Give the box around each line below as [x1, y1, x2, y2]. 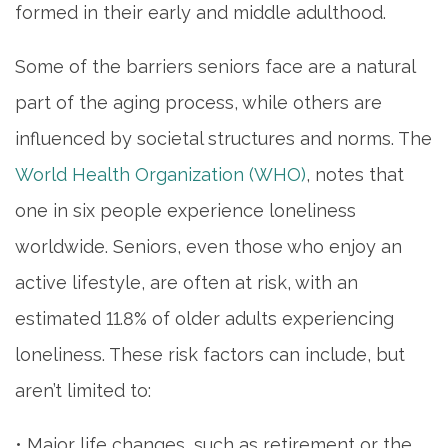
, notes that [306, 164, 404, 186]
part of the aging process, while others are [15, 92, 382, 114]
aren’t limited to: [15, 380, 151, 402]
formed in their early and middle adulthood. [15, 2, 386, 24]
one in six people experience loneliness [15, 200, 356, 222]
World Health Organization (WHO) [15, 164, 306, 186]
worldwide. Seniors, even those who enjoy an [15, 236, 402, 258]
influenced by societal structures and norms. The [15, 128, 432, 150]
